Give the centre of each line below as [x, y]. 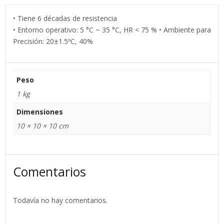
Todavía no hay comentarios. [60, 200]
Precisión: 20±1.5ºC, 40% [53, 41]
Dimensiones [40, 112]
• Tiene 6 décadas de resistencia [65, 18]
